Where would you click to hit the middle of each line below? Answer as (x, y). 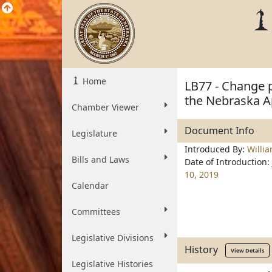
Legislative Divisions (113, 238)
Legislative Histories (112, 264)
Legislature (94, 133)
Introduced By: (216, 149)
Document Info (219, 131)
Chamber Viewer (105, 107)
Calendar (90, 185)
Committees (96, 212)
